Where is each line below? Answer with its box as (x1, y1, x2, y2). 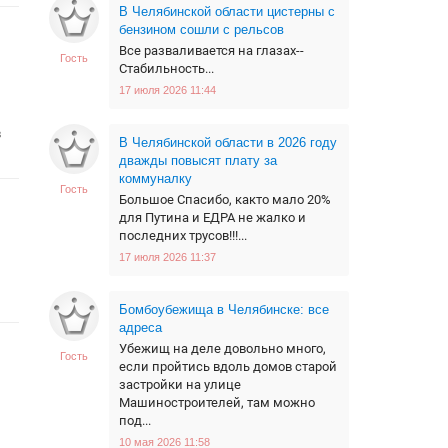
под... (119, 413, 151, 428)
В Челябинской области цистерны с (119, 4, 335, 19)
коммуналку (119, 171, 192, 186)
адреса (119, 320, 162, 335)
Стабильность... (119, 61, 214, 76)
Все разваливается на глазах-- (119, 43, 304, 58)
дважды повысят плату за (119, 153, 277, 168)
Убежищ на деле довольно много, (119, 341, 326, 356)
